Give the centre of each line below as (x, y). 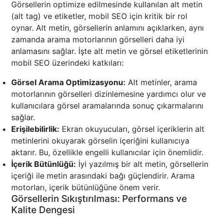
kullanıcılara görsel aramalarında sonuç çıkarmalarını (107, 106)
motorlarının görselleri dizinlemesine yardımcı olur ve (109, 94)
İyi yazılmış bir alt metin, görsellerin (142, 164)
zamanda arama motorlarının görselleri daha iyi (98, 40)
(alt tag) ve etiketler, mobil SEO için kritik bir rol (99, 16)
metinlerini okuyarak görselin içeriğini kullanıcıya (100, 141)
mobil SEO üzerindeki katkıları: (67, 63)
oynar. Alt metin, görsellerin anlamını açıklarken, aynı (108, 28)
